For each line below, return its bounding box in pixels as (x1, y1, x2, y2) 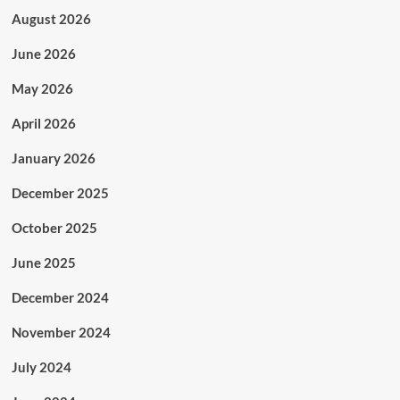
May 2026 (11, 79, 73, 96)
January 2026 (11, 149, 96, 166)
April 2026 (11, 114, 76, 131)
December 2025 (11, 184, 109, 201)
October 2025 (11, 219, 97, 236)
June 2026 (11, 45, 76, 62)
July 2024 (11, 358, 71, 375)
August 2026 (11, 10, 91, 27)
